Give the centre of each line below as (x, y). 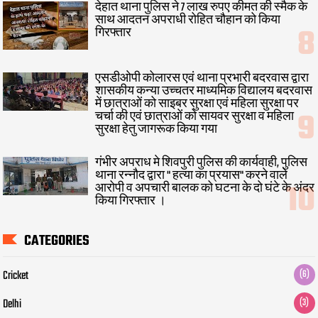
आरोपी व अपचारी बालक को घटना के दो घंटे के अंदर (205, 188)
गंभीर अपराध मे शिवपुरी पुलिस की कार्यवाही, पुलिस (202, 163)
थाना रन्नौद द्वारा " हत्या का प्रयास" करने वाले (192, 176)
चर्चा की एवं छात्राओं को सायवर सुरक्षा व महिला (195, 117)
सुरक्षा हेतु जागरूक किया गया (157, 130)
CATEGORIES (57, 241)
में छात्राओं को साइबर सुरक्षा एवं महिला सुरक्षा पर (197, 105)
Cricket (16, 276)
